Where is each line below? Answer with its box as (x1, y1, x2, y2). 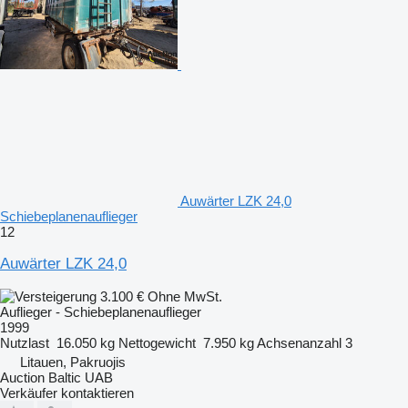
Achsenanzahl (257, 334, 342, 351)
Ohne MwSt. (148, 288, 222, 304)
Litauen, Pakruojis (20, 353, 126, 370)
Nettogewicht (118, 334, 196, 351)
